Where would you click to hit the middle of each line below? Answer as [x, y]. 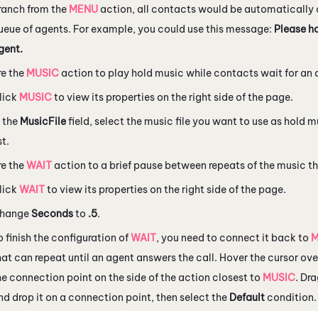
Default [247, 297]
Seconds [52, 213]
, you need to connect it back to [234, 237]
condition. [291, 297]
